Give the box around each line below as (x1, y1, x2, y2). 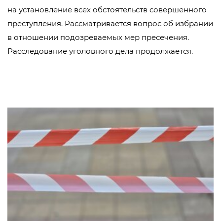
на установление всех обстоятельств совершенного (7, 5, 207, 14)
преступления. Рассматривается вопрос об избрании (7, 19, 213, 28)
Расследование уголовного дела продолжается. (7, 46, 193, 56)
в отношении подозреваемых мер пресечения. (7, 33, 189, 42)
